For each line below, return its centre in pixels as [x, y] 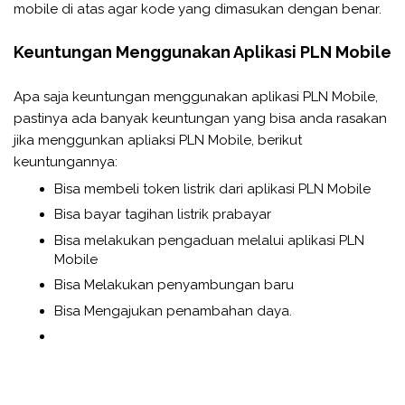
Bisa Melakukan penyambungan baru [174, 285]
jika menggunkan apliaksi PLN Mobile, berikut [158, 140]
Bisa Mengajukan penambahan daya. [173, 311]
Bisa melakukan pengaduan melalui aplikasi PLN [209, 240]
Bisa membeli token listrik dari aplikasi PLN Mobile [212, 188]
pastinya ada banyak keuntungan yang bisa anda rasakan [200, 118]
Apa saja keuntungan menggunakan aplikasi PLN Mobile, [196, 97]
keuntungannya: [66, 162]
